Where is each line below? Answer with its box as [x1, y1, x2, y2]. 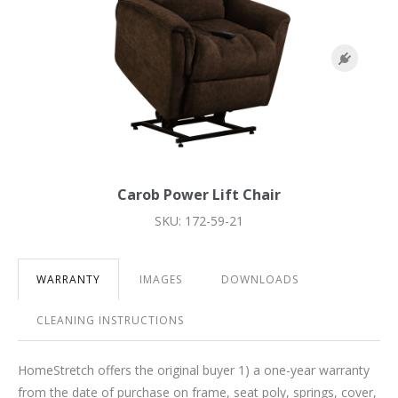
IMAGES [139, 272, 182, 288]
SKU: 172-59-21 [155, 212, 243, 230]
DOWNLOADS [221, 272, 298, 288]
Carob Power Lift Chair [117, 185, 281, 205]
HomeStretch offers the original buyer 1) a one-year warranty [18, 362, 370, 379]
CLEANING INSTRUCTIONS [36, 313, 184, 329]
